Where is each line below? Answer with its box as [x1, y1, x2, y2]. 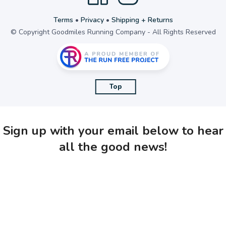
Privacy [80, 15, 104, 25]
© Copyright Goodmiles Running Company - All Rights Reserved [10, 27, 216, 37]
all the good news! [59, 138, 167, 155]
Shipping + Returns [111, 15, 173, 25]
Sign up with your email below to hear [3, 122, 223, 139]
